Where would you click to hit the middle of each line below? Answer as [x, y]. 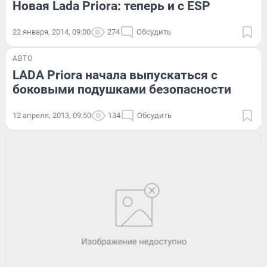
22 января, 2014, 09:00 [52, 32]
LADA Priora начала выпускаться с [115, 75]
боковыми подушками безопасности [122, 90]
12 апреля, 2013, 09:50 [52, 116]
